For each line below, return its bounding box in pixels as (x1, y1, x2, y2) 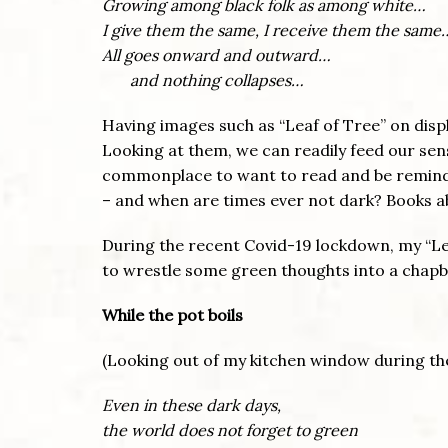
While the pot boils (102, 305, 243, 326)
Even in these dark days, (102, 395, 281, 416)
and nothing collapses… (102, 70, 304, 91)
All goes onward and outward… (102, 45, 331, 66)
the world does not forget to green (102, 420, 358, 441)
